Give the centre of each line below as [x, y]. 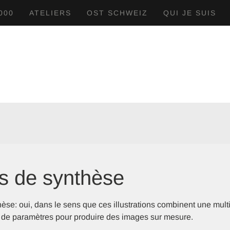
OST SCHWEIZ [117, 13]
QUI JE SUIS [190, 13]
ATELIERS [50, 13]
